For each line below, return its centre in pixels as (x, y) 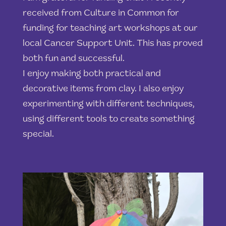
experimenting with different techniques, (108, 104)
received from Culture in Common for (101, 13)
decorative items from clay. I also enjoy (103, 89)
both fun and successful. (73, 59)
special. (38, 134)
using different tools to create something (108, 119)
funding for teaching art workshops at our (110, 29)
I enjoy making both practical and (92, 74)
